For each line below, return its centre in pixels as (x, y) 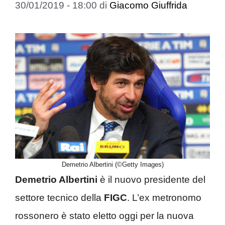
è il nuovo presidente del (153, 180)
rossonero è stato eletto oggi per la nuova (104, 216)
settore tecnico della (60, 198)
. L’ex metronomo (164, 198)
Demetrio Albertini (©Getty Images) (113, 165)
